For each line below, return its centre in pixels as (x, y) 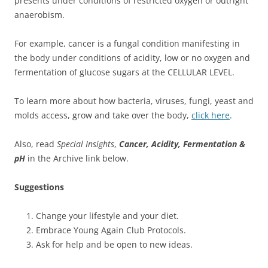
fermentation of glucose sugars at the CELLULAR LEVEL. (124, 72)
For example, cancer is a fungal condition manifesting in (127, 43)
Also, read (36, 144)
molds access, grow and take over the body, (103, 115)
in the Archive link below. (77, 158)
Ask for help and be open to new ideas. (114, 244)
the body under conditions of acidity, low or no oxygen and (132, 57)
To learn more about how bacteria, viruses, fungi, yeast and (134, 100)
